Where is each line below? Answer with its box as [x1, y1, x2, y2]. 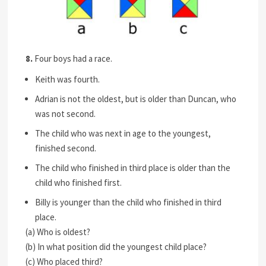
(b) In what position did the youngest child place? [26, 240, 207, 252]
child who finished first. [35, 176, 122, 188]
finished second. [35, 142, 97, 154]
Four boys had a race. [33, 52, 113, 64]
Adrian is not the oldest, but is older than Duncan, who [35, 93, 237, 104]
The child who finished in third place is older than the [35, 161, 231, 173]
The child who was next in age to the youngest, [35, 127, 211, 139]
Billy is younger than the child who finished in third [35, 196, 222, 208]
